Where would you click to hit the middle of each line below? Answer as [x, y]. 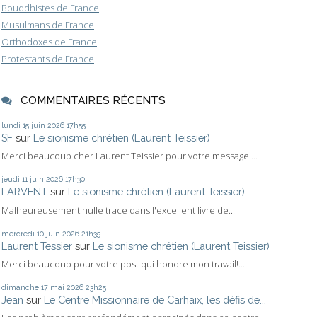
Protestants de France [48, 59]
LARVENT [24, 192]
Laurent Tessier [37, 246]
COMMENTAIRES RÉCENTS [93, 100]
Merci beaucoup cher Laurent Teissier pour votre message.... [129, 156]
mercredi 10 [23, 233]
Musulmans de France [48, 24]
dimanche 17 [25, 288]
